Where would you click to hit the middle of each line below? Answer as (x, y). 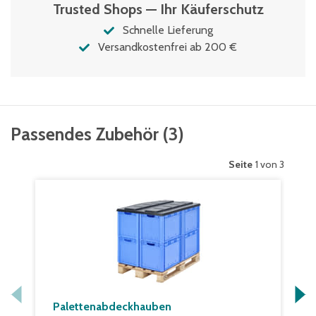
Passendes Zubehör (85, 134)
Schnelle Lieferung (168, 30)
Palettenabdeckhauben (112, 306)
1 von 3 (270, 164)
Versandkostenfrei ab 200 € (168, 47)
